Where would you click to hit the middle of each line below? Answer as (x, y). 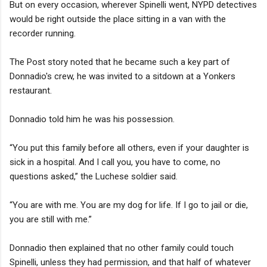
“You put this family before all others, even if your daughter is (129, 148)
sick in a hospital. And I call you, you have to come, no (115, 162)
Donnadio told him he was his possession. (92, 119)
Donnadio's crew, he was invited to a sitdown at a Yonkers (122, 76)
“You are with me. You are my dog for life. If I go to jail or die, (129, 205)
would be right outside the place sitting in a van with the (118, 19)
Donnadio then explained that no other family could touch (122, 248)
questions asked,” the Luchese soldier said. (94, 176)
